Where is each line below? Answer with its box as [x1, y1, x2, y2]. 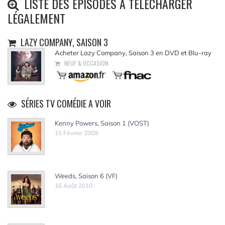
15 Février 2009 [55, 129, 98, 137]
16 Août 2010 [55, 182, 92, 189]
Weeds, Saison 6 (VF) [55, 172, 118, 180]
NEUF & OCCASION [63, 59, 108, 67]
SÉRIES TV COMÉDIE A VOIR [19, 97, 111, 110]
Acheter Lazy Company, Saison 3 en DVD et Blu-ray [55, 49, 211, 57]
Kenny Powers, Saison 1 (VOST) [55, 119, 149, 127]
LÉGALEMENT [8, 9, 65, 27]
